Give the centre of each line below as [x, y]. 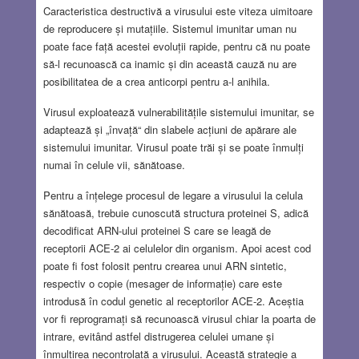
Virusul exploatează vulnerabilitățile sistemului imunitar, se [178, 112]
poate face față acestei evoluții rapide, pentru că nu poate [176, 46]
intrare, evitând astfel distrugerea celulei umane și [158, 337]
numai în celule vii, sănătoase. [114, 165]
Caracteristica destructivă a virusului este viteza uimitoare [177, 11]
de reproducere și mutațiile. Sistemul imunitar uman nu [169, 29]
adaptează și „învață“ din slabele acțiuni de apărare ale [169, 130]
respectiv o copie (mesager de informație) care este [162, 284]
